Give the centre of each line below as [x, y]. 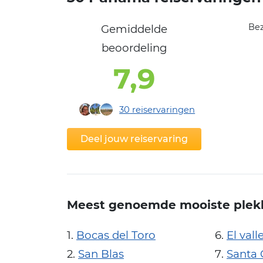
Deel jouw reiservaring [134, 139]
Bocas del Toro [116, 235]
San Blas [101, 254]
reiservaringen [163, 109]
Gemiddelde [134, 29]
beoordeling [134, 48]
